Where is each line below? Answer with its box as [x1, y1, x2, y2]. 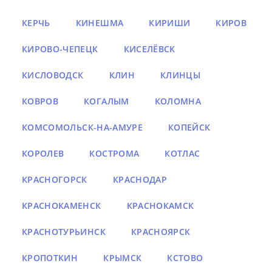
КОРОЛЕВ [22, 148, 64, 160]
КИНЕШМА [75, 17, 124, 29]
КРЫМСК [103, 252, 142, 264]
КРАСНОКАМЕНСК [22, 200, 101, 212]
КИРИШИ [149, 17, 191, 29]
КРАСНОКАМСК [126, 200, 194, 212]
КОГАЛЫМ [84, 95, 129, 107]
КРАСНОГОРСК [22, 174, 87, 186]
